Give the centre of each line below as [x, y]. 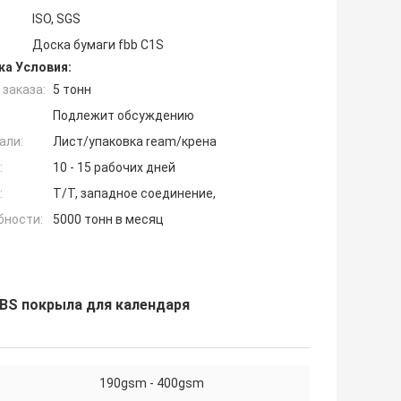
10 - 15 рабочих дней [114, 168]
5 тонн [72, 90]
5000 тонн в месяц [108, 220]
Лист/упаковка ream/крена [135, 142]
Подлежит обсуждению [124, 116]
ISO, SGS [56, 19]
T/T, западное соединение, [134, 194]
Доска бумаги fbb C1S [98, 45]
